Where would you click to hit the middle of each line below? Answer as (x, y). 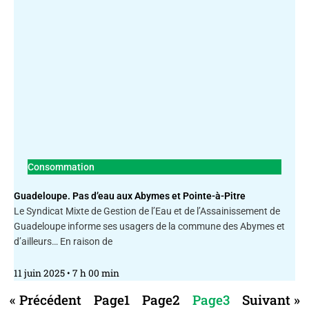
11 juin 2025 (40, 273)
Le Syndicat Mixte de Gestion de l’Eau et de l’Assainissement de (147, 211)
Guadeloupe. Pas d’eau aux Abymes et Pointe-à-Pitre (130, 196)
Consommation (61, 167)
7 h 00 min (95, 273)
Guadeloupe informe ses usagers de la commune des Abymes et (149, 227)
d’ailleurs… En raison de (63, 242)
